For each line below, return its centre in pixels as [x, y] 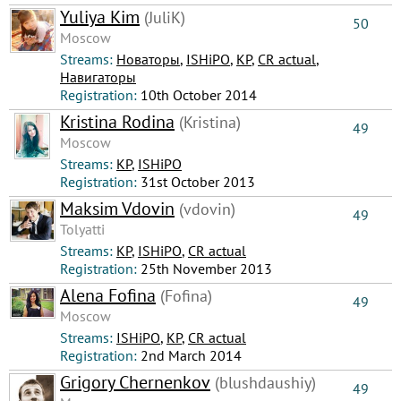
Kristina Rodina [117, 122]
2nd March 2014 [191, 355]
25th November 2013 [206, 269]
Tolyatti [82, 229]
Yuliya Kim [100, 17]
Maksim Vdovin [117, 209]
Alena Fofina [108, 295]
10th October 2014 [199, 95]
